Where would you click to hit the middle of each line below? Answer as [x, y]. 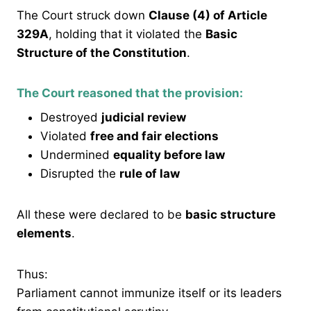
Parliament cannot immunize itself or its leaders [149, 293]
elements [44, 233]
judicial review [144, 117]
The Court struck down [83, 16]
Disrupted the [80, 173]
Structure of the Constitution [102, 53]
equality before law [169, 154]
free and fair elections [154, 136]
